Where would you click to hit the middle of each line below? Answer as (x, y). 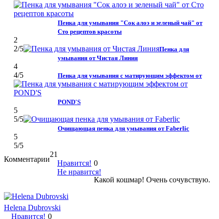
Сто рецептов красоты (90, 31)
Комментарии (27, 159)
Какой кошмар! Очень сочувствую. (152, 179)
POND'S (69, 102)
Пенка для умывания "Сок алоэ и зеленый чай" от (130, 22)
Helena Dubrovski (32, 207)
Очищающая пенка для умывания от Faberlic (123, 128)
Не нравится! (79, 172)
